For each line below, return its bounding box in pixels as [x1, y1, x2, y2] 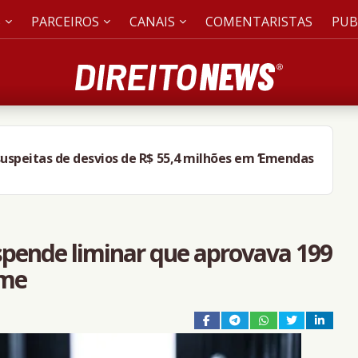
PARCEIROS [30, 13, 99, 30]
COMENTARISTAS [205, 13, 312, 30]
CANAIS [129, 13, 175, 30]
